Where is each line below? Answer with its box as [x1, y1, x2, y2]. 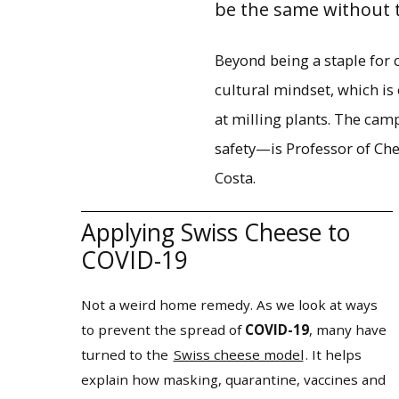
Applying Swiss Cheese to [80, 216, 350, 248]
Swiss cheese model [173, 345, 304, 363]
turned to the [80, 345, 172, 363]
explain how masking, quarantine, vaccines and [80, 370, 386, 388]
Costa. [214, 167, 256, 188]
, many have [308, 320, 387, 338]
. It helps [305, 345, 362, 363]
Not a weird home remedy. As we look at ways [80, 295, 378, 313]
